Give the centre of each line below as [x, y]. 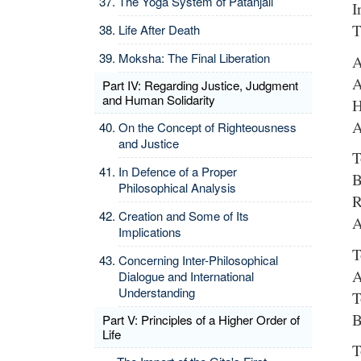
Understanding [157, 292]
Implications [150, 232]
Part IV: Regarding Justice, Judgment [200, 85]
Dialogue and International [186, 276]
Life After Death [159, 29]
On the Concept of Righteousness [207, 127]
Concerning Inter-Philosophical [198, 260]
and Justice [149, 143]
